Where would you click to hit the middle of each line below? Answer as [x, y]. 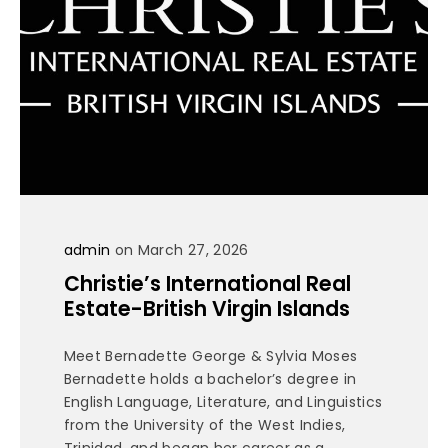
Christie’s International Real [207, 284]
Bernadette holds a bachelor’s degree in [210, 379]
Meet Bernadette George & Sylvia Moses [210, 356]
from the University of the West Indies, [204, 425]
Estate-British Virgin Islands [206, 309]
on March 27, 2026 [179, 249]
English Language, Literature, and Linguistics [223, 402]
